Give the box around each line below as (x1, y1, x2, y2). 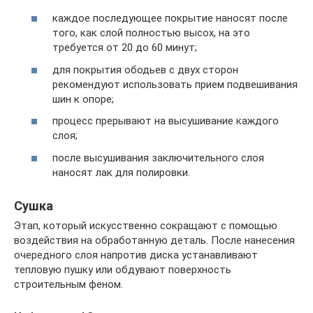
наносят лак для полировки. (52, 166, 190, 179)
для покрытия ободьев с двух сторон (52, 63, 238, 76)
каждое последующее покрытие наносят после (52, 12, 288, 25)
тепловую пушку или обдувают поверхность (14, 263, 231, 276)
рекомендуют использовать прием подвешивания (52, 78, 298, 91)
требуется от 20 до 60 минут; (52, 41, 197, 54)
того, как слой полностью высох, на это (52, 27, 250, 40)
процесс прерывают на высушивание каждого (52, 115, 279, 128)
